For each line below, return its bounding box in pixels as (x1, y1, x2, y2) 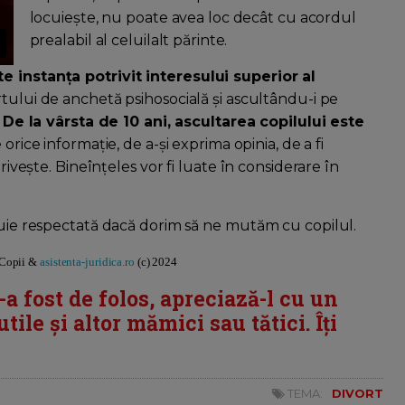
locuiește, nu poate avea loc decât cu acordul (29, 9, 356, 27)
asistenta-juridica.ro (40, 255, 135, 269)
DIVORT (332, 386, 383, 401)
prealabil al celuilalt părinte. (29, 32, 228, 50)
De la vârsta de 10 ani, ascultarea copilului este (2, 113, 364, 131)
